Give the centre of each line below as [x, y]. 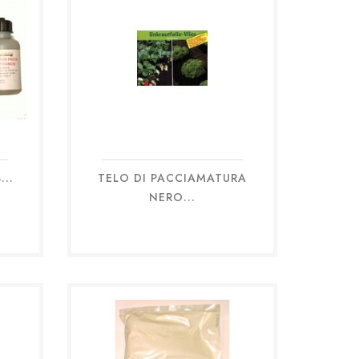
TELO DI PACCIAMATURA [172, 177]
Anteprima [182, 187]
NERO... [172, 197]
